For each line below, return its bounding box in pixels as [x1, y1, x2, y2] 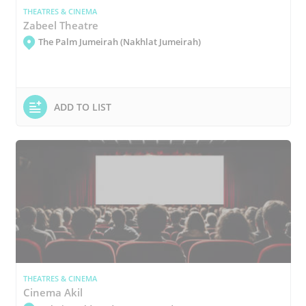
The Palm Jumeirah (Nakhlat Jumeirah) [38, 36, 201, 48]
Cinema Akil [23, 285, 83, 299]
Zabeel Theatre [23, 18, 98, 32]
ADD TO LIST [53, 100, 111, 113]
